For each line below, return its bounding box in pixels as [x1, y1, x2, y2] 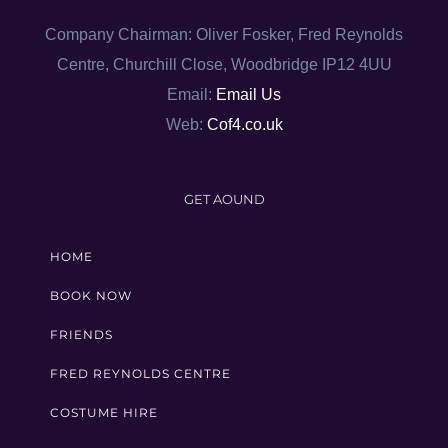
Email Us [216, 86, 281, 103]
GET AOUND [183, 191, 265, 207]
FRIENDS [50, 327, 113, 342]
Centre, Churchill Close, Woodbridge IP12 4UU [56, 56, 392, 73]
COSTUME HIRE [50, 405, 158, 420]
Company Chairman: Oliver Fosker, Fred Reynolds [45, 26, 403, 43]
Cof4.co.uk [206, 116, 283, 133]
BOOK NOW [50, 288, 132, 303]
